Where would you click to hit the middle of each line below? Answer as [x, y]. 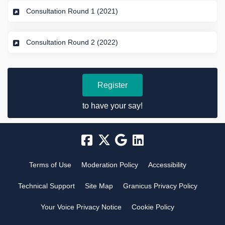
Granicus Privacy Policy [160, 186]
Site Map [99, 186]
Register [113, 85]
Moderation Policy [109, 164]
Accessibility [167, 164]
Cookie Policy [153, 207]
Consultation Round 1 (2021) [72, 11]
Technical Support [46, 186]
